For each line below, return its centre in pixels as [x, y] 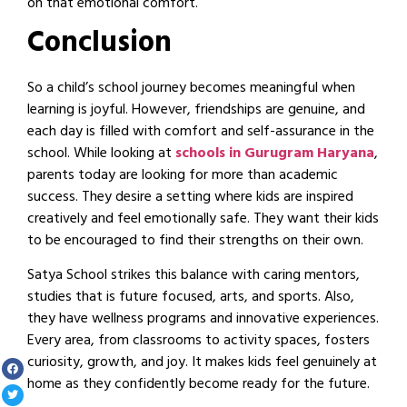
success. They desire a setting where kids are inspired [190, 198]
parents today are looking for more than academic [183, 176]
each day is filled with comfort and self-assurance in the [201, 132]
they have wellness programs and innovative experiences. [203, 319]
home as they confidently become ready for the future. [199, 385]
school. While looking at [101, 154]
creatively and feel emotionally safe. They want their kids [203, 219]
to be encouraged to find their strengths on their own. [195, 241]
